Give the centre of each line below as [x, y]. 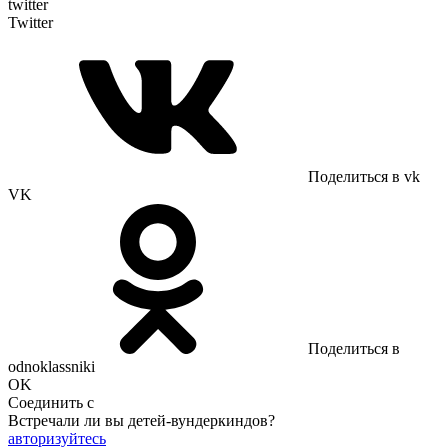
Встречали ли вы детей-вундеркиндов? [141, 421]
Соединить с [51, 403]
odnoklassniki [51, 367]
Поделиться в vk [364, 177]
